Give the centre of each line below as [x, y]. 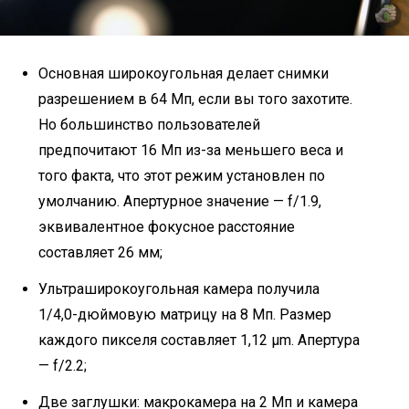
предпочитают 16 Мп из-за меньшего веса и [191, 150]
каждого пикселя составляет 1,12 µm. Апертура [199, 340]
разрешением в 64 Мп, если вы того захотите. [195, 99]
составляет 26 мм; [100, 252]
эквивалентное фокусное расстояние [167, 226]
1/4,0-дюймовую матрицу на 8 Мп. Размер [185, 314]
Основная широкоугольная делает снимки [184, 73]
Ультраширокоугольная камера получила [179, 288]
